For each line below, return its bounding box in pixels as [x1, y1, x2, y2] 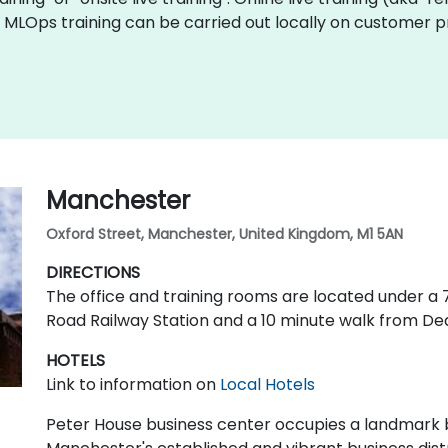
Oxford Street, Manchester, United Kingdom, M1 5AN [45, 224, 403, 244]
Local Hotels [219, 373, 315, 396]
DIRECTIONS [45, 261, 140, 284]
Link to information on [45, 373, 220, 396]
